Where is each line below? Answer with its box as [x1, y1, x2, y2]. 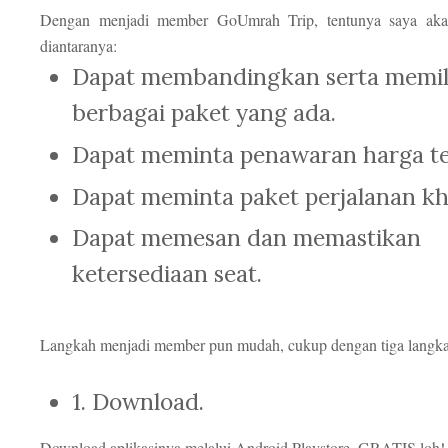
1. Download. [72, 387, 205, 417]
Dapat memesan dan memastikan [72, 223, 422, 253]
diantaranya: [40, 35, 117, 56]
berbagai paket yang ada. [72, 98, 337, 127]
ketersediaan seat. [72, 259, 263, 289]
